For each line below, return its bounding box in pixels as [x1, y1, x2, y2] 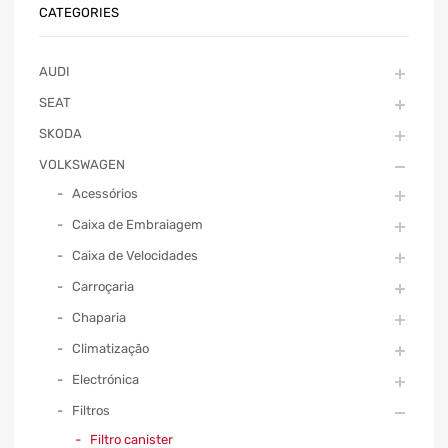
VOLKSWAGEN [39, 156, 125, 172]
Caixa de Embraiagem [72, 216, 203, 232]
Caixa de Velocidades [72, 247, 198, 263]
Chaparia [72, 309, 126, 325]
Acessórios [72, 185, 138, 201]
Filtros [72, 402, 110, 418]
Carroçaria [72, 278, 134, 294]
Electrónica [72, 371, 139, 387]
